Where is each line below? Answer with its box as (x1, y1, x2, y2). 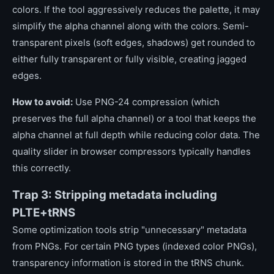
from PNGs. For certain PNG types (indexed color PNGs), (12, 240, 257, 252)
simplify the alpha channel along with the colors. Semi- (12, 20, 249, 32)
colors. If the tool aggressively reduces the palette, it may (12, 4, 260, 15)
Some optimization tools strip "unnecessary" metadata (12, 224, 246, 235)
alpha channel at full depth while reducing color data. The (12, 129, 260, 141)
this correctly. (12, 162, 71, 174)
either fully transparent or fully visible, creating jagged (12, 53, 246, 65)
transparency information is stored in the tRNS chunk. (12, 257, 244, 268)
